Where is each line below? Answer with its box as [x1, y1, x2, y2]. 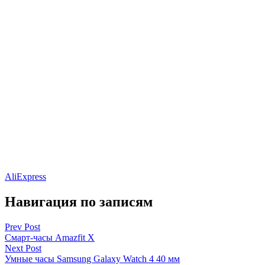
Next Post [5, 243, 41, 253]
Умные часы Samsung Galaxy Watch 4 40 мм [5, 253, 180, 264]
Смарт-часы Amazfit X [5, 232, 95, 243]
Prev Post [5, 221, 40, 232]
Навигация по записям [5, 193, 153, 209]
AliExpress [5, 171, 46, 182]
